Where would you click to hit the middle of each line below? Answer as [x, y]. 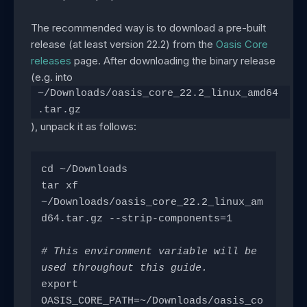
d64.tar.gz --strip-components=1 [137, 219]
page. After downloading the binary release [173, 61]
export [60, 285]
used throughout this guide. [124, 269]
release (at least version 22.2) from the [123, 45]
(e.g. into [53, 77]
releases [51, 61]
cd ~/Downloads [84, 170]
